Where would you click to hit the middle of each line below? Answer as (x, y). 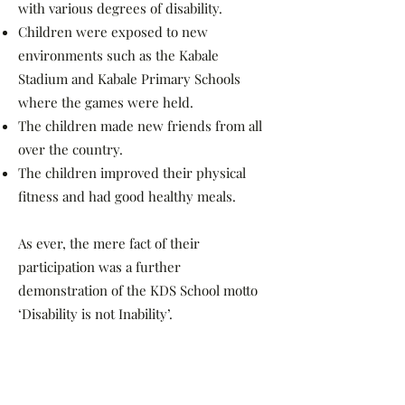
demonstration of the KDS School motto (138, 290)
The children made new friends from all (140, 126)
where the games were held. (106, 102)
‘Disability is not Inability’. (95, 314)
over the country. (71, 149)
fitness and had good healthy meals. (127, 196)
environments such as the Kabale (118, 55)
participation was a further (99, 267)
